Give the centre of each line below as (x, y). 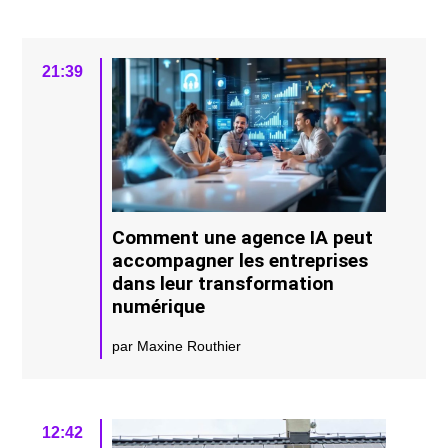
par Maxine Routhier (177, 345)
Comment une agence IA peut (243, 237)
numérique (159, 306)
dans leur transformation (223, 283)
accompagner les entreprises (240, 260)
